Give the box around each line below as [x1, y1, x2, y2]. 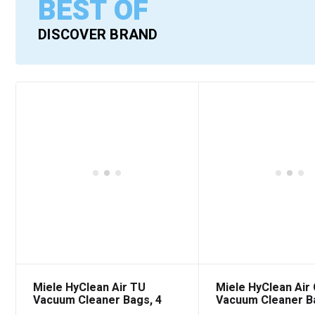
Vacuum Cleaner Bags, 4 [33, 291, 162, 309]
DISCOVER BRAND [38, 25, 158, 46]
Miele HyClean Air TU [33, 278, 146, 296]
